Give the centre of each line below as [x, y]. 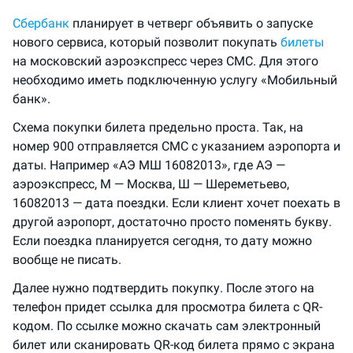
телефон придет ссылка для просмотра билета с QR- [167, 307]
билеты [302, 42]
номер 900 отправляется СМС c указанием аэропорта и [176, 146]
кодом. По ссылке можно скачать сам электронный [167, 326]
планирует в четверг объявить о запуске [191, 23]
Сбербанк [41, 23]
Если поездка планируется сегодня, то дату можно [162, 241]
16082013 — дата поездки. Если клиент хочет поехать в [176, 203]
